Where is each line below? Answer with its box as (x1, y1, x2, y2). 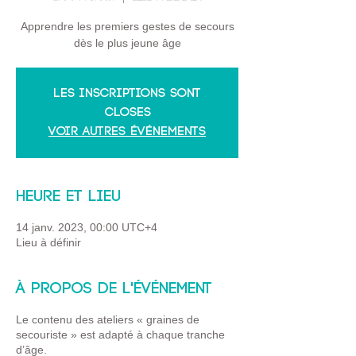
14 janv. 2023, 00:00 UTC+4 (16, 221, 157, 234)
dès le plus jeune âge (73, 37, 181, 49)
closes (103, 106, 151, 119)
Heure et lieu (16, 188, 121, 205)
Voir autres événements (48, 125, 206, 138)
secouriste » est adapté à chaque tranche (16, 328, 225, 341)
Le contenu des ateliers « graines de (16, 313, 199, 326)
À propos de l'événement (16, 281, 212, 297)
